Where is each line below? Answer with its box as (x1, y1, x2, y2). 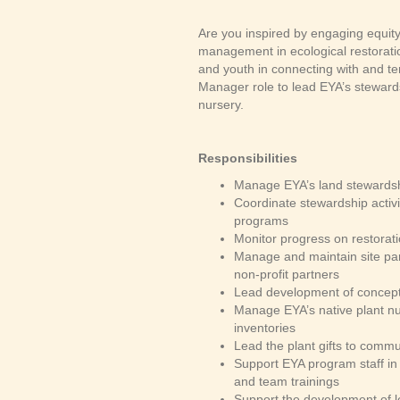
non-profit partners (234, 267, 339, 282)
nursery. (198, 97, 247, 112)
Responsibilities (198, 151, 297, 166)
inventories (234, 321, 296, 336)
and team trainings (234, 374, 339, 389)
